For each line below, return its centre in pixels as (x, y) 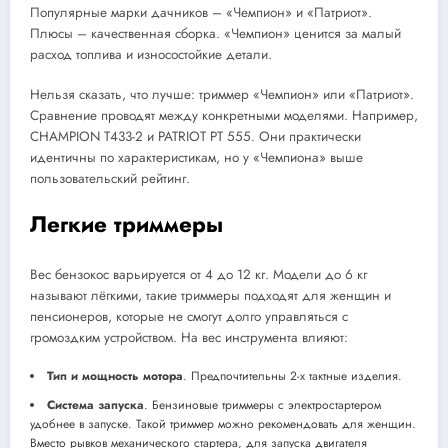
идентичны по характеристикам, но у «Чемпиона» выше (196, 158)
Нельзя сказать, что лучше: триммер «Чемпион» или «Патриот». (222, 95)
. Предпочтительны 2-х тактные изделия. (292, 376)
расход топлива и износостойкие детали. (151, 55)
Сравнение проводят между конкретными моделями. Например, (224, 116)
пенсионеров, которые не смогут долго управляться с (189, 316)
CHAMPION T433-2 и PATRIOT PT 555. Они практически (195, 137)
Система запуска (95, 405)
